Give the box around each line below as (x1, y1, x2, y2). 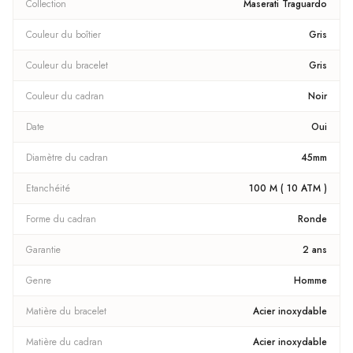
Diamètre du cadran (26, 150, 108, 165)
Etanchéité (26, 181, 70, 195)
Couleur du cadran (26, 89, 104, 103)
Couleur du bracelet (26, 58, 108, 72)
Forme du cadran (26, 212, 96, 226)
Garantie (26, 243, 61, 257)
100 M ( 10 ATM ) (249, 181, 327, 195)
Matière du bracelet (26, 304, 106, 318)
